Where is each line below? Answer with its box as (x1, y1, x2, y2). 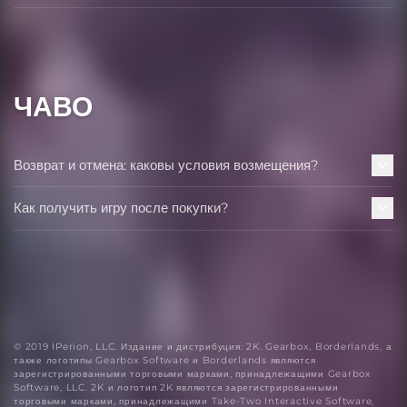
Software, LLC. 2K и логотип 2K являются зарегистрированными (14, 381, 339, 393)
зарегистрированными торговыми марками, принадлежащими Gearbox (14, 367, 372, 380)
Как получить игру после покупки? (14, 199, 229, 217)
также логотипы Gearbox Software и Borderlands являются (14, 353, 316, 366)
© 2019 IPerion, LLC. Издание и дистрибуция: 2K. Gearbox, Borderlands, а (14, 340, 392, 352)
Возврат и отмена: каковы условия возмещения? (14, 155, 319, 174)
